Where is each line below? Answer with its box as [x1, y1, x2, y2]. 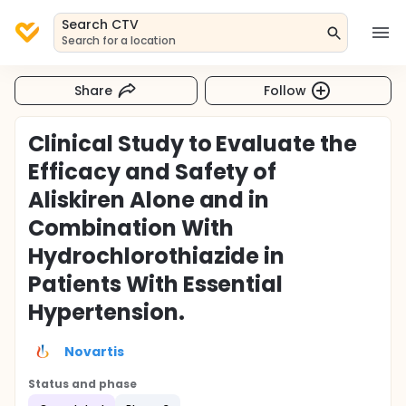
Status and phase [28, 376, 137, 391]
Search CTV [62, 15, 139, 34]
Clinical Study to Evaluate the [28, 129, 358, 159]
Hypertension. [28, 297, 185, 327]
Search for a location [62, 33, 177, 48]
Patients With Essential [28, 269, 284, 299]
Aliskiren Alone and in [28, 185, 270, 215]
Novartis [64, 342, 124, 361]
